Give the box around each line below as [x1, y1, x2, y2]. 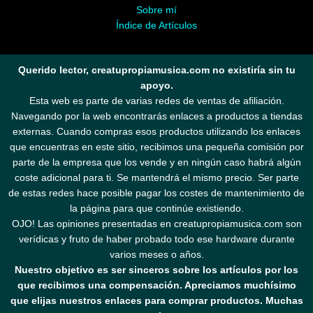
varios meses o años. [109, 249, 204, 260]
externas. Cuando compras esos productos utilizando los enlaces [13, 126, 300, 137]
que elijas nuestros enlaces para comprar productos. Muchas [10, 295, 303, 306]
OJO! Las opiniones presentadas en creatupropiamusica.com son [11, 218, 302, 229]
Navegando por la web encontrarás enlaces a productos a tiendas [10, 110, 303, 122]
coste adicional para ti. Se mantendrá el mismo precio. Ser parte [14, 172, 299, 183]
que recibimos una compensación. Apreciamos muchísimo [17, 279, 296, 291]
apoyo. [140, 80, 173, 91]
